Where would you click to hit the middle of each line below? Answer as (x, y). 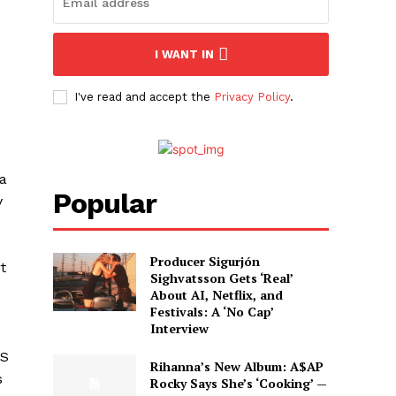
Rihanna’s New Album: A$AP (236, 367)
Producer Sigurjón (205, 262)
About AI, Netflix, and (216, 295)
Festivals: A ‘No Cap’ (212, 312)
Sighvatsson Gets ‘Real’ (221, 278)
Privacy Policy (252, 97)
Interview (179, 329)
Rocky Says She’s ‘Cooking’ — (238, 384)
